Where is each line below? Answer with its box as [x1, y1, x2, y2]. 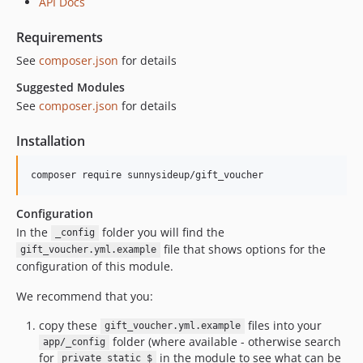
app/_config [42, 336, 105, 348]
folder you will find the [98, 224, 224, 240]
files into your [244, 317, 322, 333]
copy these [39, 317, 100, 333]
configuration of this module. [16, 258, 173, 274]
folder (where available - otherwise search [109, 333, 341, 349]
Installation [16, 131, 85, 150]
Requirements [16, 28, 103, 46]
